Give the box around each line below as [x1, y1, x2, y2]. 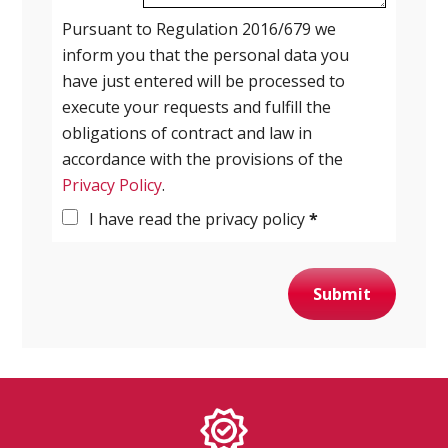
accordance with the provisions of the [62, 147, 344, 170]
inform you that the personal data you [62, 43, 350, 66]
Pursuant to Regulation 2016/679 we [62, 17, 337, 40]
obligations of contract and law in [62, 121, 313, 144]
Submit [312, 282, 371, 305]
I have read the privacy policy [85, 207, 310, 230]
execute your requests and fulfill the [62, 95, 332, 118]
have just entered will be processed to [62, 69, 346, 92]
